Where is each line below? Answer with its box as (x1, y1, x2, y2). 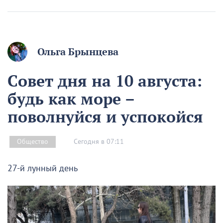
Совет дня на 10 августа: (7, 70, 202, 92)
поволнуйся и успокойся (7, 106, 203, 127)
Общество (17, 137, 48, 146)
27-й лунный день (7, 163, 78, 174)
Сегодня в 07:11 (74, 137, 124, 146)
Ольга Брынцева (37, 45, 118, 59)
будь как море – (7, 88, 134, 110)
